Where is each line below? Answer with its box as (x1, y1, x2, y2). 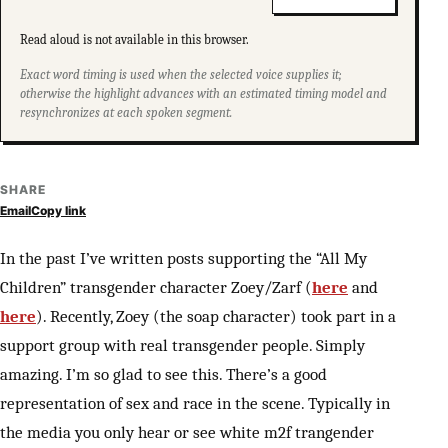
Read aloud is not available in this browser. (20, 32, 250, 47)
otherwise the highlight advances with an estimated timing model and (20, 86, 388, 101)
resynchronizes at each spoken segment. (20, 105, 233, 120)
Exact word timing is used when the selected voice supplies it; (20, 67, 343, 82)
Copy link (31, 202, 86, 218)
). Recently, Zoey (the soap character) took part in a (36, 305, 396, 326)
